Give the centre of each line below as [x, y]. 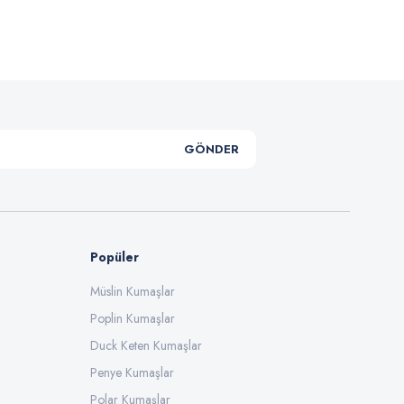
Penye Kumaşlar [132, 372]
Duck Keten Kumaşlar [146, 345]
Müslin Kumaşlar [133, 291]
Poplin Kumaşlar [133, 318]
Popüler [115, 257]
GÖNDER [211, 150]
